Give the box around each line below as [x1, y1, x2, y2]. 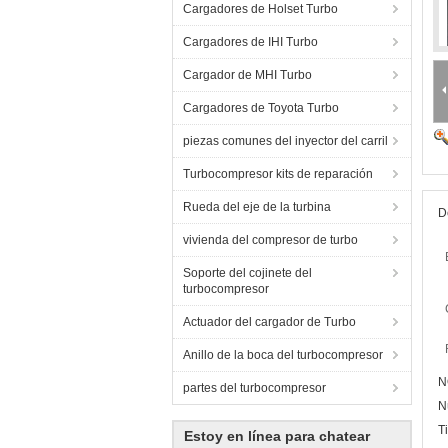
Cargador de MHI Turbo [183, 68, 312, 82]
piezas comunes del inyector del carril [183, 134, 388, 148]
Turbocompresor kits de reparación [183, 167, 373, 181]
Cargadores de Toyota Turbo [183, 101, 339, 115]
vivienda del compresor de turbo [183, 233, 358, 247]
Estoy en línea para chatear [184, 428, 370, 444]
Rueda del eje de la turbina [183, 200, 331, 214]
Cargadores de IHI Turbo [183, 35, 318, 49]
